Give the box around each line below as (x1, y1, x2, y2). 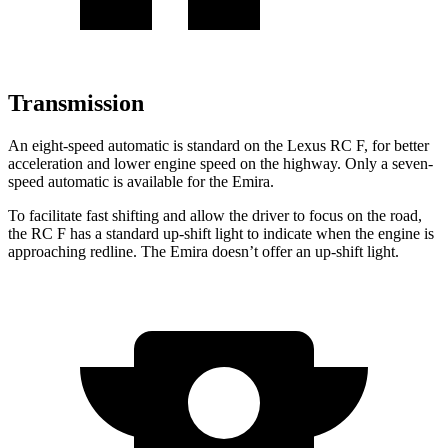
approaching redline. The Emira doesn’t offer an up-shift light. (8, 242, 399, 260)
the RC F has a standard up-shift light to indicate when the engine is (8, 224, 434, 242)
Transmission (8, 90, 144, 117)
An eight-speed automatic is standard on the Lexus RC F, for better (8, 136, 429, 154)
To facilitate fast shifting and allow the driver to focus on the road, (8, 206, 422, 224)
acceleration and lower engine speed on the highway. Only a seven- (8, 154, 433, 172)
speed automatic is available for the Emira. (8, 172, 274, 190)
